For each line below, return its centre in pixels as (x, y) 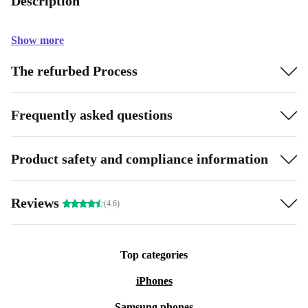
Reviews (37, 202)
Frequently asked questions (92, 114)
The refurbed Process (74, 70)
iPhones (154, 281)
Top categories (154, 255)
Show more (37, 40)
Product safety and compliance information (140, 158)
